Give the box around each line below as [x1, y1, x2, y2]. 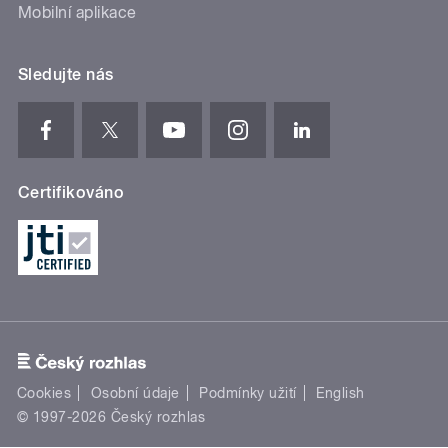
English [316, 385, 365, 402]
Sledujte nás [18, 65, 114, 85]
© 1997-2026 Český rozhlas [17, 409, 205, 426]
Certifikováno [18, 183, 125, 203]
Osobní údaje [90, 385, 180, 402]
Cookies [17, 385, 72, 402]
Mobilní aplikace [18, 3, 137, 23]
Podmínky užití [199, 385, 297, 402]
